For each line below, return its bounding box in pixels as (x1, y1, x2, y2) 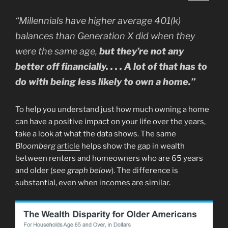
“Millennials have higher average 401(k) (15, 15, 181, 26)
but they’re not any (99, 46, 184, 57)
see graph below (52, 166, 111, 176)
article (57, 141, 80, 151)
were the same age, (15, 46, 99, 57)
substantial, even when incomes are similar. (15, 178, 170, 188)
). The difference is (111, 166, 178, 176)
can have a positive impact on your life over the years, (15, 117, 206, 127)
